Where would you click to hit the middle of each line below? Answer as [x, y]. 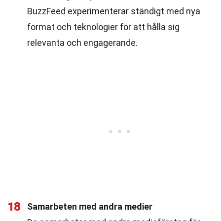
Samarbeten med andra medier [90, 206]
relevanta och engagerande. [82, 43]
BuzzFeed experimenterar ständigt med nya [114, 11]
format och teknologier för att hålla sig [103, 27]
